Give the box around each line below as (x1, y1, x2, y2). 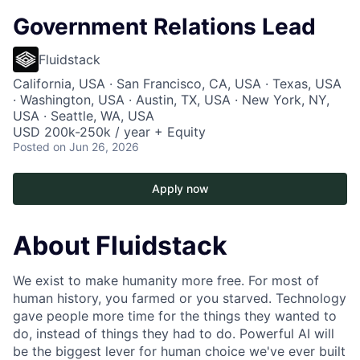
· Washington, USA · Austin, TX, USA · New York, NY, (13, 92, 329, 108)
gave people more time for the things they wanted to (13, 308, 337, 325)
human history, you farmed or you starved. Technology (13, 290, 346, 307)
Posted (13, 140, 50, 153)
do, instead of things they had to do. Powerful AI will (13, 325, 334, 342)
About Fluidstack (13, 230, 227, 261)
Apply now (151, 182, 209, 195)
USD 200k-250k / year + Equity (13, 124, 206, 140)
